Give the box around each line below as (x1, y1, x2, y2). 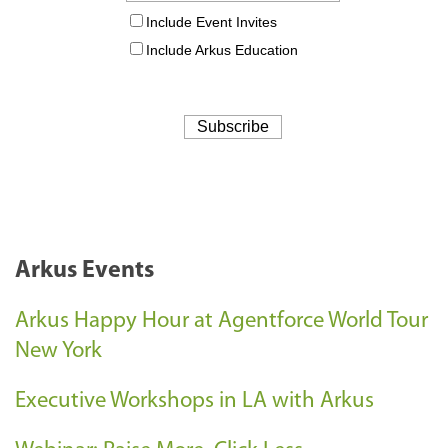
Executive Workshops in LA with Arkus (15, 390, 374, 414)
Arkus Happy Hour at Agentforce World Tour (15, 310, 428, 334)
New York (15, 340, 102, 364)
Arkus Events (15, 259, 154, 284)
